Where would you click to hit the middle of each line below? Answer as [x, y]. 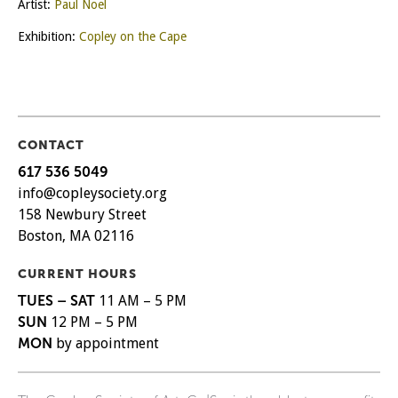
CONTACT [51, 145]
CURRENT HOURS [77, 274]
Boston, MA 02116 [76, 235]
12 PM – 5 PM [94, 322]
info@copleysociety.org [92, 193]
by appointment [106, 343]
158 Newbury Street [82, 214]
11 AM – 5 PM [141, 300]
